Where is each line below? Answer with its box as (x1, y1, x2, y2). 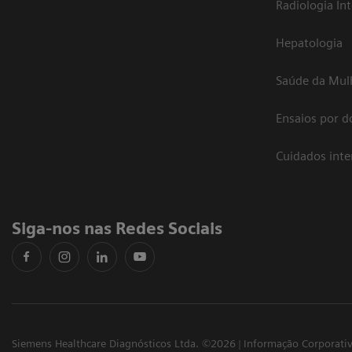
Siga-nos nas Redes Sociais (12, 218, 230, 239)
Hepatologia (276, 35, 343, 51)
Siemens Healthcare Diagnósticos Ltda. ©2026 (12, 337, 236, 350)
